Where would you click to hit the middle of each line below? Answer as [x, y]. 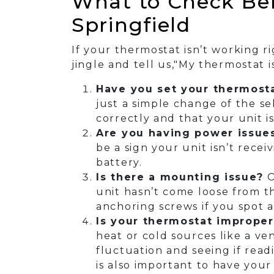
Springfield [131, 25]
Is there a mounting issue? [180, 177]
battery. [119, 163]
